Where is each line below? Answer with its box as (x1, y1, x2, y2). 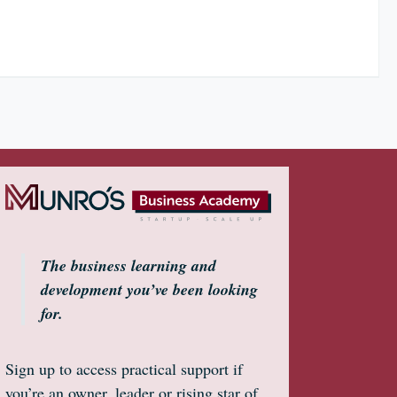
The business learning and (41, 254, 216, 277)
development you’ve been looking (41, 278, 258, 301)
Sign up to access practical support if (5, 358, 243, 380)
